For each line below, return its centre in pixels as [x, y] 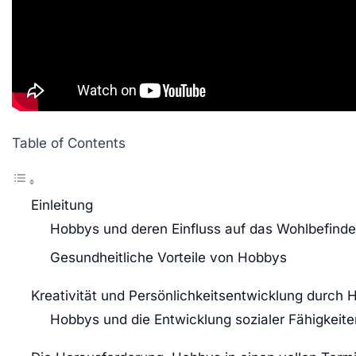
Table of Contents [69, 143]
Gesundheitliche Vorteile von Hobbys [168, 257]
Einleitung [62, 205]
